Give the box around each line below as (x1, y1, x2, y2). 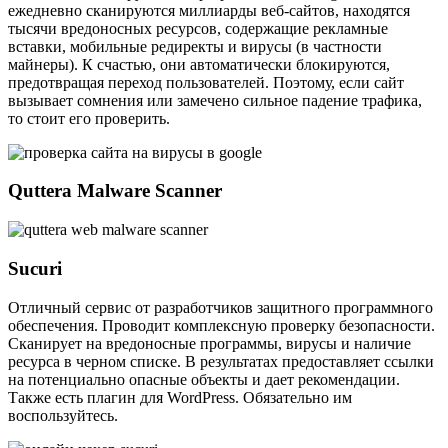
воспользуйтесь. (8, 406, 118, 424)
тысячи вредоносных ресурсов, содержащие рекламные (8, 19, 388, 37)
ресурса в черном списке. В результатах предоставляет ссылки (8, 352, 434, 370)
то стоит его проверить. (8, 109, 170, 127)
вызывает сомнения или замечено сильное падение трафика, (8, 91, 422, 109)
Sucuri (8, 257, 62, 279)
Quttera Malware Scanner (8, 180, 222, 202)
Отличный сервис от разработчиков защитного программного (8, 298, 433, 316)
